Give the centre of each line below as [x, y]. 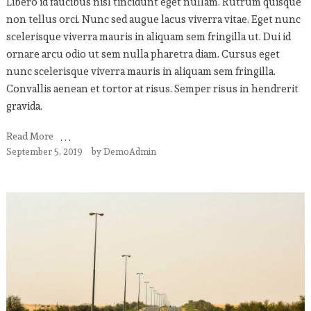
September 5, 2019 [44, 152]
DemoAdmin [129, 152]
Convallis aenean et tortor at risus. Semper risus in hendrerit [152, 89]
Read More [30, 136]
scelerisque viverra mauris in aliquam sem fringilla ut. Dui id [148, 36]
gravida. [24, 106]
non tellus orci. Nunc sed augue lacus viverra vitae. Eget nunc [153, 19]
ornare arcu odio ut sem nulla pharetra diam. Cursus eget [143, 54]
